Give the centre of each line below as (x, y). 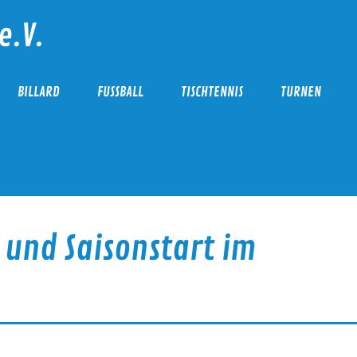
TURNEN (300, 92)
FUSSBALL (117, 92)
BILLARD (38, 92)
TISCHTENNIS (212, 92)
